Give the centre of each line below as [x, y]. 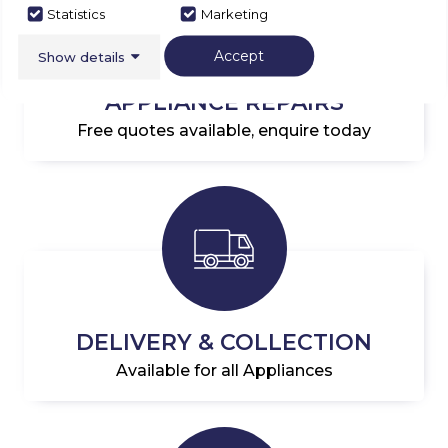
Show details [82, 56]
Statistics [76, 13]
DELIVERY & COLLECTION [224, 343]
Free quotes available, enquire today [224, 130]
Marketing [235, 13]
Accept [239, 55]
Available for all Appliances [224, 371]
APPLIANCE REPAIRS [224, 102]
